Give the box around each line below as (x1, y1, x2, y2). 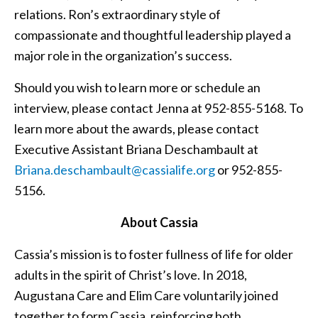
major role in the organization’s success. (14, 48, 232, 64)
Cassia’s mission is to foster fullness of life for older (14, 246, 293, 263)
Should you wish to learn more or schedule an (14, 79, 261, 96)
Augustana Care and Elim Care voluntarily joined (14, 287, 278, 304)
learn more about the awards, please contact (14, 121, 259, 137)
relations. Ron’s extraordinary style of (14, 6, 221, 23)
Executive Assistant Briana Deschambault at (14, 141, 258, 158)
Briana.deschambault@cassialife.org (14, 162, 215, 178)
